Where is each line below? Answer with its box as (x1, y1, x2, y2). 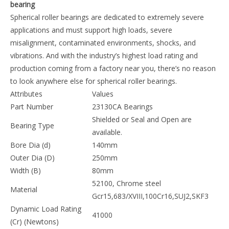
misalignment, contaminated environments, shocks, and (18, 138, 204, 148)
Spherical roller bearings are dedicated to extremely (18, 112, 188, 122)
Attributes (18, 189, 51, 199)
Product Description (18, 50, 108, 62)
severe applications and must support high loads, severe (18, 125, 204, 135)
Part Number (18, 202, 61, 212)
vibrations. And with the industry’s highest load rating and (18, 151, 206, 161)
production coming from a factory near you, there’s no (18, 164, 199, 173)
